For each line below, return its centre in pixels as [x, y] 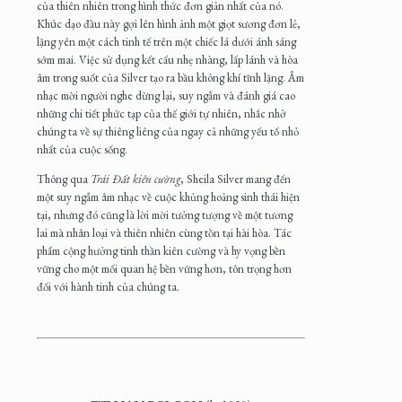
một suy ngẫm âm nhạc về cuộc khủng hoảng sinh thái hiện [168, 197]
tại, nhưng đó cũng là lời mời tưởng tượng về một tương [165, 215]
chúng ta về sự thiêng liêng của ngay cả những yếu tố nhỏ [168, 132]
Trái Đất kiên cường [135, 179]
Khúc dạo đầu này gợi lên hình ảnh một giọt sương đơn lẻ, [169, 24]
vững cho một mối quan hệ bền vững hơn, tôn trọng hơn [164, 269]
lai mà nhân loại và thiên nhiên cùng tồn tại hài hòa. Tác [164, 233]
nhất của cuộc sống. [82, 150]
